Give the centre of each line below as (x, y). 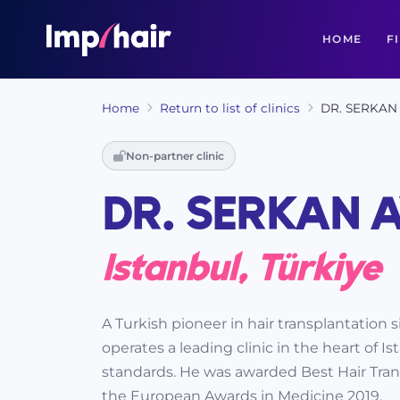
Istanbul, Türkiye (241, 270)
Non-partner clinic (175, 156)
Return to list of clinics (230, 108)
